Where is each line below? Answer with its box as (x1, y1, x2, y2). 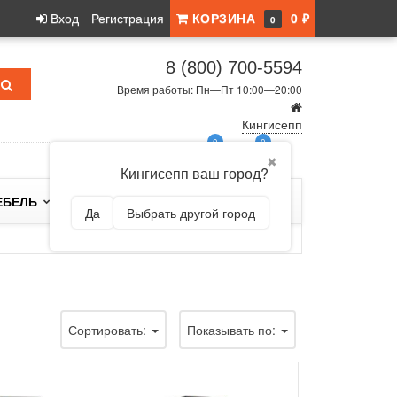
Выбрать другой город (127, 204, 255, 222)
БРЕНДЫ (72, 192, 127, 210)
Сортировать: (67, 321, 150, 339)
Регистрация (90, 9, 164, 27)
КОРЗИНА (188, 9, 260, 27)
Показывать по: (186, 321, 279, 339)
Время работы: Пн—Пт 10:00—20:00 (117, 82, 302, 97)
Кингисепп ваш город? (121, 163, 269, 183)
